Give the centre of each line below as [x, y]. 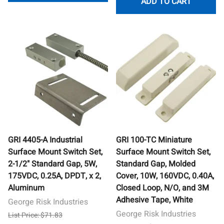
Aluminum [26, 188]
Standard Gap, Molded [156, 164]
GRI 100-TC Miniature [154, 140]
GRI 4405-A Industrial [45, 140]
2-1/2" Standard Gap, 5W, [52, 164]
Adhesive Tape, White [154, 200]
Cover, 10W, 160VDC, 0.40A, [165, 176]
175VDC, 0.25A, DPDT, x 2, [54, 176]
